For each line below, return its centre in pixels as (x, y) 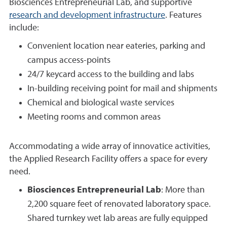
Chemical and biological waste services (101, 103)
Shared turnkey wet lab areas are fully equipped (118, 219)
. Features (183, 15)
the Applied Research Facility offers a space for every (108, 159)
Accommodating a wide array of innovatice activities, (110, 147)
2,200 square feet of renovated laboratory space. (119, 204)
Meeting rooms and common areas (94, 117)
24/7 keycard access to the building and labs (111, 75)
